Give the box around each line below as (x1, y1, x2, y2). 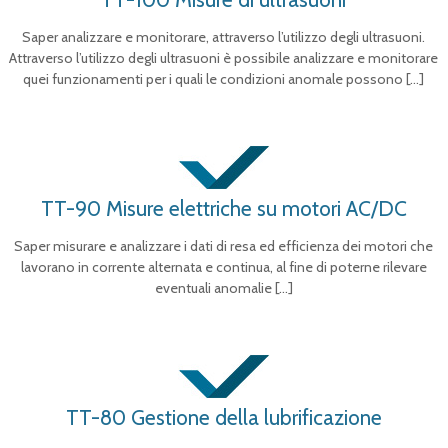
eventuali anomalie (154, 279, 272, 297)
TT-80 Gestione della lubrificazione (65, 405, 382, 430)
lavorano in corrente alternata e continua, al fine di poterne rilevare (20, 258, 427, 276)
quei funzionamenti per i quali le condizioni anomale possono (23, 70, 404, 88)
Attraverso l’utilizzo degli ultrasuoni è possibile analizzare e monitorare (9, 49, 439, 67)
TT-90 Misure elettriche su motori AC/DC (40, 196, 407, 221)
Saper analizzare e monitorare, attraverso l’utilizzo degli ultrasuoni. (22, 28, 426, 46)
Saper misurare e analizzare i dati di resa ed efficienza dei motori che (14, 237, 434, 255)
